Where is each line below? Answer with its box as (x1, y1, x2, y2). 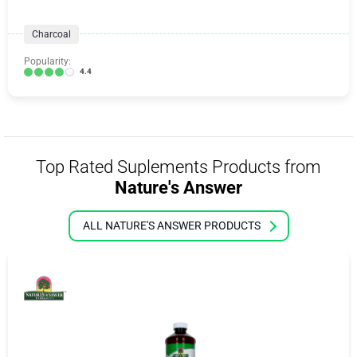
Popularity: (24, 56, 71, 67)
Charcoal (32, 29, 71, 40)
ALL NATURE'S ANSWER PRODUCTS (82, 219, 261, 232)
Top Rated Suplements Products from (36, 157, 321, 177)
